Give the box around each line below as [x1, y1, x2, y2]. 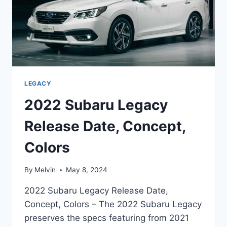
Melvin [34, 166, 56, 174]
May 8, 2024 [66, 166, 108, 174]
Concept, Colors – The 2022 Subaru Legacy [24, 199, 202, 210]
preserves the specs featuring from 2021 [24, 213, 189, 223]
